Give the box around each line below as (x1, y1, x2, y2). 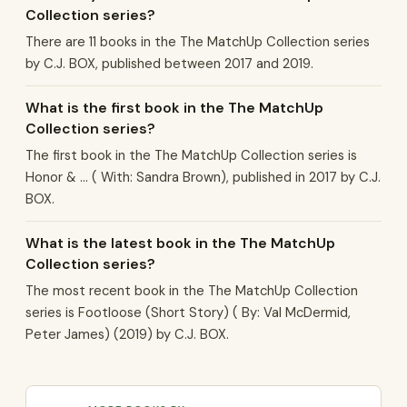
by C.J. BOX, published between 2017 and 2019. (25, 55, 313, 73)
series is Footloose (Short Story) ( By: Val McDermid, (25, 303, 351, 322)
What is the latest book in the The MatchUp (25, 233, 335, 253)
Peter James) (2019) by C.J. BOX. (25, 325, 229, 343)
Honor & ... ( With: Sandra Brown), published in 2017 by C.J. (25, 168, 381, 186)
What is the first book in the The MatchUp (25, 98, 323, 117)
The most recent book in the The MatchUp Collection (25, 282, 358, 300)
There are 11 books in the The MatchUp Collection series (25, 33, 370, 51)
